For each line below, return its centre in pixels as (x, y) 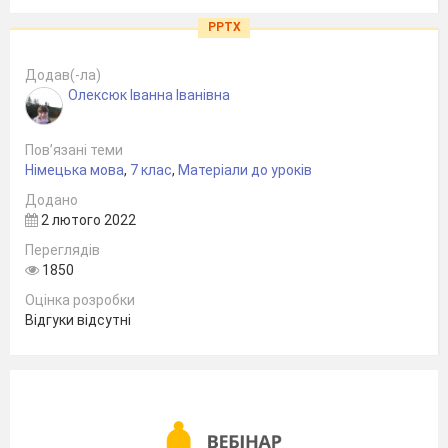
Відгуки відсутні (78, 319)
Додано (51, 199)
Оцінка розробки (80, 299)
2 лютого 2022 (87, 219)
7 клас (151, 169)
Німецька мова (74, 169)
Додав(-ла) (63, 74)
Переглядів (62, 249)
